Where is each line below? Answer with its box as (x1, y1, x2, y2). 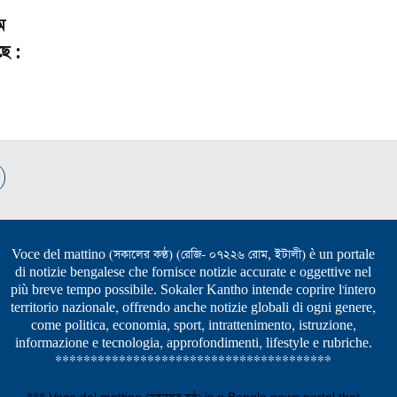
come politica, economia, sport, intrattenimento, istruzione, (30, 317, 356, 335)
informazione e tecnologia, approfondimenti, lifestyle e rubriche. (14, 335, 372, 353)
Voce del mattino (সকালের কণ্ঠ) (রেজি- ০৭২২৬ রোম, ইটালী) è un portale (12, 246, 375, 264)
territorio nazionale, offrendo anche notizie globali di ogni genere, (11, 300, 376, 317)
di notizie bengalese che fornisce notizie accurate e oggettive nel (15, 264, 371, 282)
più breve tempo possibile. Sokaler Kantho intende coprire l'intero (11, 282, 376, 300)
